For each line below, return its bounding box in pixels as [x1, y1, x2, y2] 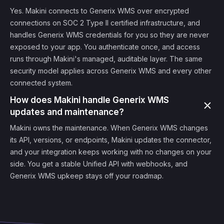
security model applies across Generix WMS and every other [10, 66, 211, 75]
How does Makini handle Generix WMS [10, 95, 169, 105]
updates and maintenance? [10, 107, 124, 117]
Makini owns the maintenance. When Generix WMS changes [10, 123, 208, 132]
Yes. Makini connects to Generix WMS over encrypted [10, 6, 189, 15]
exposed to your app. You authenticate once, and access [10, 42, 200, 51]
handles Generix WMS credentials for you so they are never [10, 30, 209, 39]
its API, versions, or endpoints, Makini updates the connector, [10, 135, 211, 144]
